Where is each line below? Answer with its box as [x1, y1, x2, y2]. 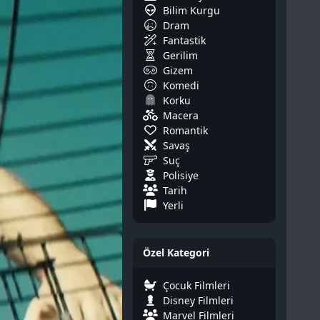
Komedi [163, 78, 199, 92]
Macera [163, 108, 199, 122]
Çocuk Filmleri [163, 278, 230, 292]
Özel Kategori [143, 246, 209, 259]
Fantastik [163, 33, 206, 47]
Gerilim [163, 48, 198, 62]
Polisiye [163, 168, 199, 182]
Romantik [163, 123, 208, 137]
